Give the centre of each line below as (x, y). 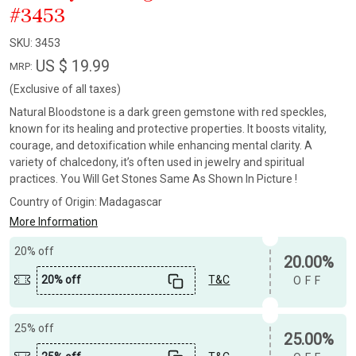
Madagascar (131, 202)
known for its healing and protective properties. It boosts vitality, (168, 129)
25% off (35, 328)
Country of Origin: (54, 202)
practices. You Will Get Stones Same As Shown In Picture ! (153, 179)
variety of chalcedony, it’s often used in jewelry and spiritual (157, 163)
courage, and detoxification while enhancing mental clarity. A (161, 146)
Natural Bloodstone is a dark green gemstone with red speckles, (168, 112)
